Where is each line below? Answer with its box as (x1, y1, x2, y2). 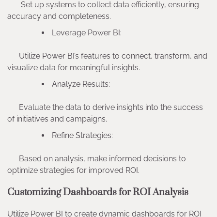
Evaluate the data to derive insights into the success (7, 103, 203, 112)
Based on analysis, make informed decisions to (7, 154, 186, 164)
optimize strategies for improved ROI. (7, 166, 143, 175)
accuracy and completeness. (7, 12, 117, 21)
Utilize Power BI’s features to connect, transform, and (7, 51, 207, 61)
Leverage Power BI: (50, 28, 125, 38)
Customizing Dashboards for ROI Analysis (7, 186, 192, 199)
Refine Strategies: (50, 131, 117, 140)
